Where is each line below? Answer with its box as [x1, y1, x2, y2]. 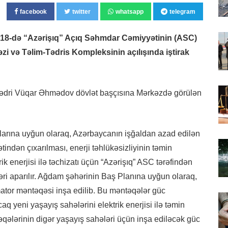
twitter [72, 8, 91, 15]
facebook [20, 8, 47, 15]
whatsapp [116, 8, 144, 15]
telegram [169, 8, 195, 15]
